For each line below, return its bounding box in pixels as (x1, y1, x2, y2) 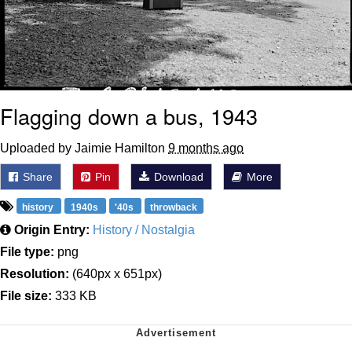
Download (151, 170, 203, 184)
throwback (150, 202, 198, 214)
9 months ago (168, 141, 244, 156)
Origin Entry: (14, 223, 90, 237)
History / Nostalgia (93, 223, 195, 237)
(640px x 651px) (69, 267, 162, 281)
